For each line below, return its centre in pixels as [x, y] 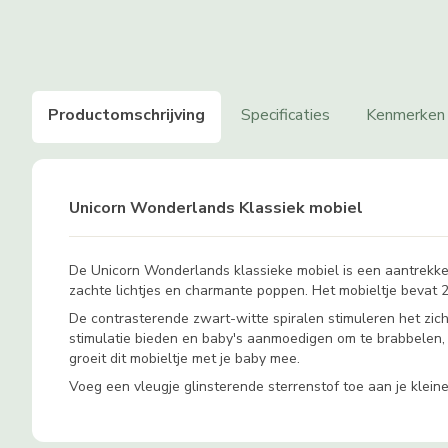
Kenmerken [405, 114]
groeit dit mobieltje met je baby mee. [185, 359]
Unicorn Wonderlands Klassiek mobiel [216, 208]
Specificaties [285, 114]
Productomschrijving [126, 114]
